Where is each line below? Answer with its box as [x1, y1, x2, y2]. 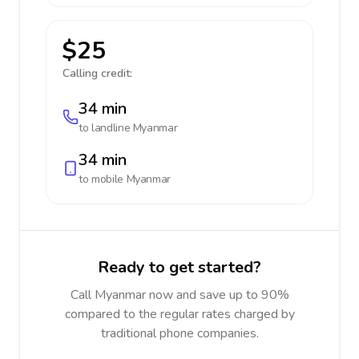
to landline [79, 120, 133, 135]
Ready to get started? [98, 256, 261, 278]
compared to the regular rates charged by [64, 305, 295, 323]
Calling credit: [63, 66, 132, 81]
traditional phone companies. [100, 325, 259, 342]
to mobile [79, 171, 127, 187]
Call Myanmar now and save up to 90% [70, 286, 289, 304]
